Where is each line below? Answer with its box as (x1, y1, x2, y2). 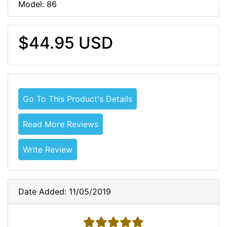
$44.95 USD (18, 33, 113, 53)
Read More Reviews (23, 119, 98, 129)
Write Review (23, 144, 72, 155)
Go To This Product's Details (23, 94, 132, 104)
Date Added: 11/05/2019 (18, 186, 111, 197)
